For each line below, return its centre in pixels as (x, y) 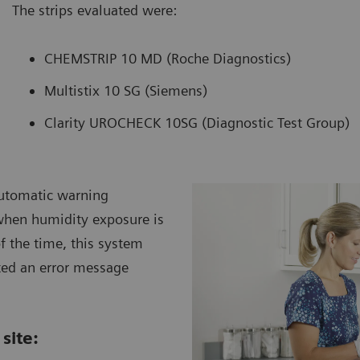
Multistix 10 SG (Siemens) (126, 90)
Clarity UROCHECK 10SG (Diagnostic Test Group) (197, 122)
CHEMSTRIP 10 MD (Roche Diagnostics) (168, 58)
